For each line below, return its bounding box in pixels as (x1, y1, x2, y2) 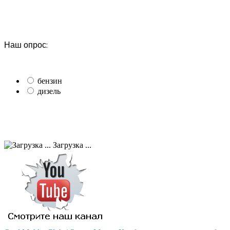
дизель (37, 87, 61, 95)
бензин (37, 76, 62, 85)
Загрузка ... (51, 141, 91, 149)
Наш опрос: (4, 40, 48, 50)
